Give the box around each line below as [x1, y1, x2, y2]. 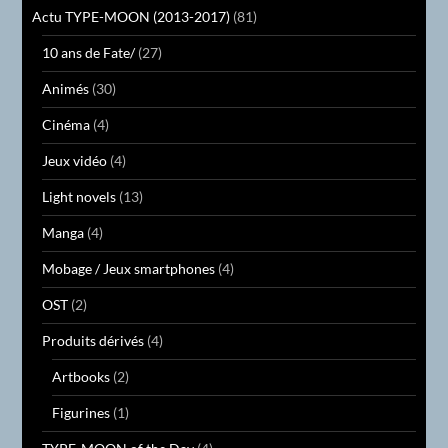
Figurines [52, 403, 111, 421]
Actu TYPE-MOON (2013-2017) [32, 7, 231, 25]
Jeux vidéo [42, 151, 108, 169]
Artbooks [52, 367, 111, 385]
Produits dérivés [42, 331, 145, 349]
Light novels [42, 187, 117, 205]
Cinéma [42, 115, 91, 133]
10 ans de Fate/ [42, 43, 136, 61]
